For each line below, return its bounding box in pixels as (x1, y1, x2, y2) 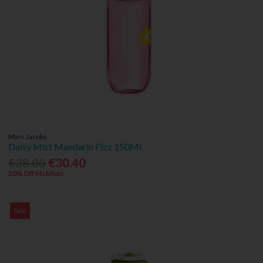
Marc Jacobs (8, 132, 48, 141)
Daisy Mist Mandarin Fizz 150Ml (8, 141, 142, 153)
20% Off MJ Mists (8, 169, 64, 178)
